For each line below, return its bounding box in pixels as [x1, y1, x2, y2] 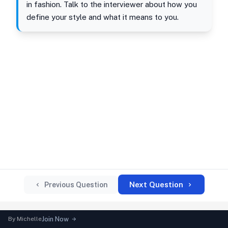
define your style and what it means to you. [26, 13, 179, 21]
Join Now [42, 215, 69, 223]
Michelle [17, 215, 42, 222]
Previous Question [44, 180, 108, 189]
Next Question [129, 180, 183, 189]
